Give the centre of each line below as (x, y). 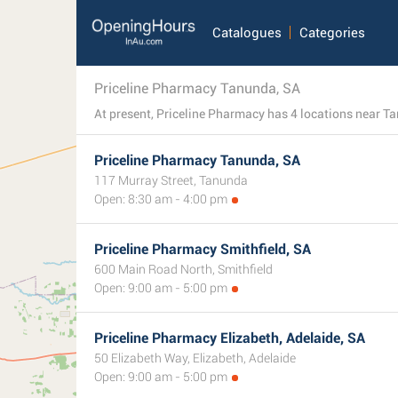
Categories (332, 33)
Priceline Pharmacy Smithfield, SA (203, 249)
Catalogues (247, 33)
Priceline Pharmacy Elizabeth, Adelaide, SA (230, 338)
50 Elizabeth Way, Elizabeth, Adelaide (195, 358)
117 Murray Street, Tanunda (171, 180)
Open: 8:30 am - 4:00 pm (161, 199)
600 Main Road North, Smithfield (183, 269)
